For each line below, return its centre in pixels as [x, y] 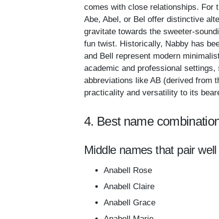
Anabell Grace [130, 203]
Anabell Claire [129, 186]
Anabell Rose [128, 170]
